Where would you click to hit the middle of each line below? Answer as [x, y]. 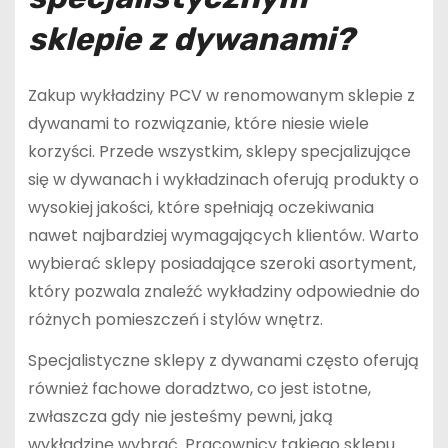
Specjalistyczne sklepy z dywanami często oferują [223, 360]
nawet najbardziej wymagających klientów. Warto [223, 236]
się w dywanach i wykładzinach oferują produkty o [223, 180]
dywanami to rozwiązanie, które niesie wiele [198, 124]
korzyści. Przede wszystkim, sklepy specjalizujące [219, 152]
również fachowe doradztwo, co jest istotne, [199, 388]
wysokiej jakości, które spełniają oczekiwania [200, 208]
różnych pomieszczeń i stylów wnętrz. [175, 320]
